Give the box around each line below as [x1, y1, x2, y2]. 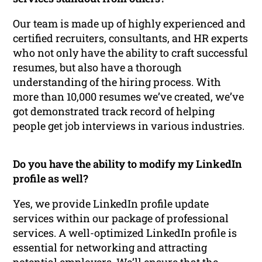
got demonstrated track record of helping [13, 104, 215, 118]
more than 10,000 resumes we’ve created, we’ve [13, 89, 244, 104]
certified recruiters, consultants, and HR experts [13, 30, 249, 45]
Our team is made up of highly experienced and [13, 16, 246, 30]
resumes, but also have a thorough [13, 60, 182, 74]
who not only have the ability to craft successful [13, 45, 249, 60]
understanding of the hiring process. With [13, 74, 222, 89]
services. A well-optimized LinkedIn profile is [13, 225, 237, 240]
